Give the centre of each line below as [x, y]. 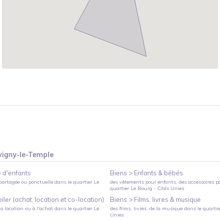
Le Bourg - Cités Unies [157, 188]
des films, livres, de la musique [146, 208]
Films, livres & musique [167, 199]
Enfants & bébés [158, 173]
